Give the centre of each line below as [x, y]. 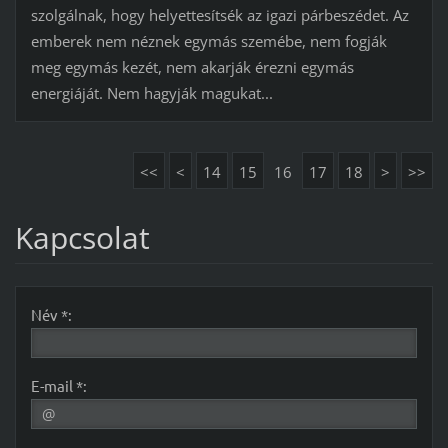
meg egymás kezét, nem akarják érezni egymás [192, 67]
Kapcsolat [82, 238]
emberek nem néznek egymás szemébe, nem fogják [208, 41]
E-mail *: [58, 386]
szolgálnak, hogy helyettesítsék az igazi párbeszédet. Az [219, 15]
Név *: [51, 315]
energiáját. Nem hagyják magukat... [151, 93]
